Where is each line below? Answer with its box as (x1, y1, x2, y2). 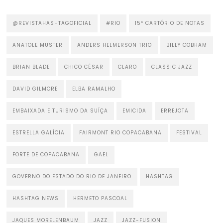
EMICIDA (122, 107, 147, 114)
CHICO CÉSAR (64, 63, 104, 71)
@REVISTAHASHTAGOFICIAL (12, 19, 92, 27)
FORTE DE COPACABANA (12, 150, 80, 158)
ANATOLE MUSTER (12, 41, 63, 49)
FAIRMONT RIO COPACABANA (79, 128, 162, 136)
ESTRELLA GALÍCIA (12, 128, 65, 136)
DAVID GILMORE (12, 85, 58, 93)
